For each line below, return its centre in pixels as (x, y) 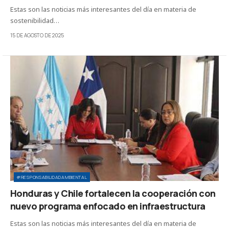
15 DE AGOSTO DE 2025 (37, 36)
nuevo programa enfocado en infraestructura (108, 206)
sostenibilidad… (35, 21)
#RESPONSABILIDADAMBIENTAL (52, 177)
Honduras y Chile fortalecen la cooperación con (113, 193)
